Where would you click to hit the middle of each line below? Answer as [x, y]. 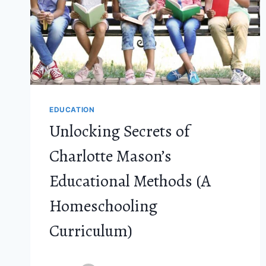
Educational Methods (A [130, 181]
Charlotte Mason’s [110, 156]
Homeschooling [103, 206]
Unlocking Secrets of [119, 132]
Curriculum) [91, 231]
